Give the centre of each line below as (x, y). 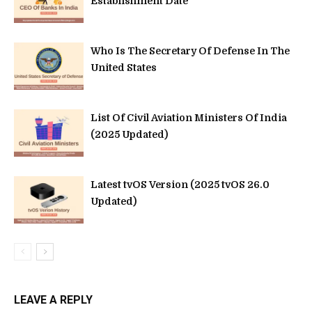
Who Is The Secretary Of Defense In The (190, 50)
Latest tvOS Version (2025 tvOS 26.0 (180, 184)
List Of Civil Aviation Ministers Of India (189, 117)
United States (124, 67)
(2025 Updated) (129, 134)
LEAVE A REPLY (53, 299)
